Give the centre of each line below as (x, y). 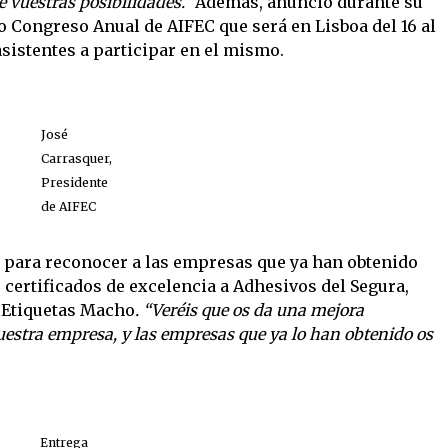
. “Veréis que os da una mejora (249, 310)
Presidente (74, 183)
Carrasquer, (76, 159)
